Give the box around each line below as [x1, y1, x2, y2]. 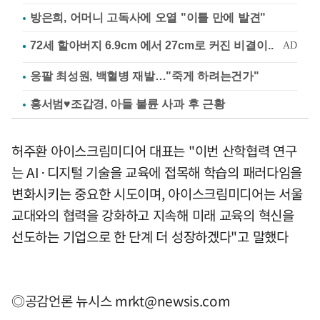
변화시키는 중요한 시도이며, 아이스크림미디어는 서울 [11, 184, 303, 204]
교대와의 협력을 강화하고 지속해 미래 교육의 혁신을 [11, 205, 294, 226]
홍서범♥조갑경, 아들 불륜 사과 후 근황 [30, 98, 225, 111]
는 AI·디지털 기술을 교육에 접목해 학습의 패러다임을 [11, 162, 303, 183]
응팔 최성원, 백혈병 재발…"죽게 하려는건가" [30, 70, 259, 83]
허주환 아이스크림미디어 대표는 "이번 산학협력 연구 [11, 141, 297, 161]
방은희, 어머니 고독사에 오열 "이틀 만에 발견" [30, 11, 266, 24]
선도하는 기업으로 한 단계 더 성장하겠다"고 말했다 [11, 226, 289, 247]
